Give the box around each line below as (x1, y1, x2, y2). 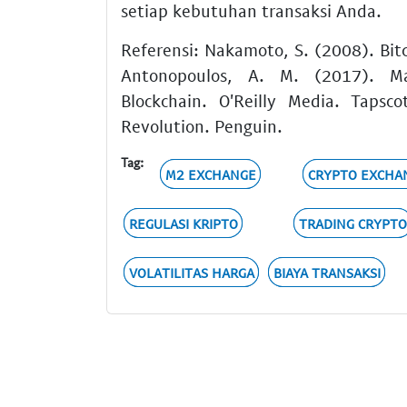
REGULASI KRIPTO (128, 214, 238, 232)
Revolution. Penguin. (121, 115, 283, 137)
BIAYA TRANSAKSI (273, 263, 381, 281)
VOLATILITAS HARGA (128, 263, 254, 281)
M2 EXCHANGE (164, 165, 256, 183)
